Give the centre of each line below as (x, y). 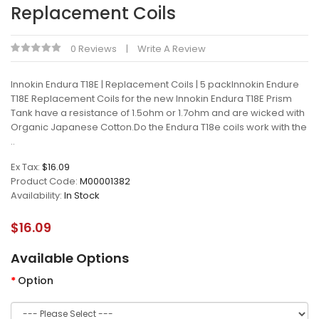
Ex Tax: (26, 167)
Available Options (70, 258)
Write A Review (172, 49)
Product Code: (45, 181)
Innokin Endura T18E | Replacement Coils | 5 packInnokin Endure (155, 84)
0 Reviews (94, 49)
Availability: (37, 195)
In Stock (82, 195)
